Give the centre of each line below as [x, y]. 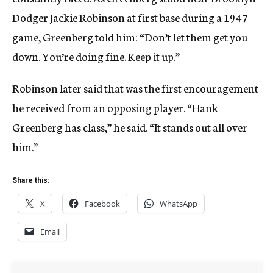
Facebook [102, 204]
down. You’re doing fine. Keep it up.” [96, 56]
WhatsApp [179, 204]
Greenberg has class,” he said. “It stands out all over [130, 127]
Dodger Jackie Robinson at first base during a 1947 [130, 17]
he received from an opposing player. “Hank [115, 108]
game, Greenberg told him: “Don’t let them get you [130, 37]
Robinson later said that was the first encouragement [135, 88]
